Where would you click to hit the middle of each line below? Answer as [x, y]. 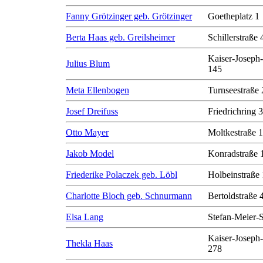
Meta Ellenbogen [97, 90]
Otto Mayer [87, 132]
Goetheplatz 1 [234, 16]
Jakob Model [90, 154]
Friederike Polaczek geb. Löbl [122, 175]
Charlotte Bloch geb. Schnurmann [129, 196]
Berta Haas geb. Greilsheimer [120, 37]
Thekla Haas [89, 243]
